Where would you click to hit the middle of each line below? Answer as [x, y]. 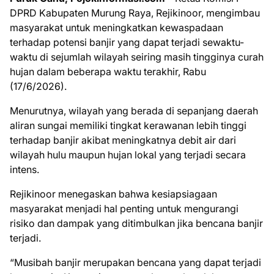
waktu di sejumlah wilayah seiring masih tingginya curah [137, 57]
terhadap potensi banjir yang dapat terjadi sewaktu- [127, 43]
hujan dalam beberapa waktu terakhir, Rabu [108, 72]
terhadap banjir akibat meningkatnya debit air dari [123, 140]
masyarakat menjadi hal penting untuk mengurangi [124, 209]
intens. [24, 170]
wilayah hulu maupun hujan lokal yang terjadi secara [128, 155]
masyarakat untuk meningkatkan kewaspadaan [117, 28]
